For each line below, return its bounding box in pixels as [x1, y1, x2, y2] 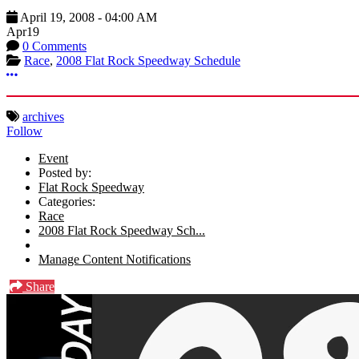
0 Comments [22, 39, 87, 54]
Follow [6, 124, 42, 139]
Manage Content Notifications [38, 252, 191, 267]
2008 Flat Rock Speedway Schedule [56, 54, 240, 68]
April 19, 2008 [20, 10, 95, 25]
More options [17, 67, 84, 82]
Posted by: [38, 166, 91, 180]
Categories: [38, 195, 95, 209]
